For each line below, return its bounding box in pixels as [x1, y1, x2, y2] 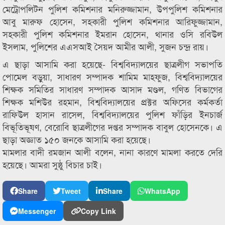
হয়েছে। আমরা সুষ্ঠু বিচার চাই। [3, 158, 102, 171]
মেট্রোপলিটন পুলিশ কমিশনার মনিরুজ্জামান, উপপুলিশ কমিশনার [3, 2, 222, 16]
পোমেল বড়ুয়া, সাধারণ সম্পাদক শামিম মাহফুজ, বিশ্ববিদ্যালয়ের [3, 70, 222, 83]
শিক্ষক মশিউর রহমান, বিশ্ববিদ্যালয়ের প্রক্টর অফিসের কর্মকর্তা [3, 95, 222, 108]
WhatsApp [145, 186, 180, 196]
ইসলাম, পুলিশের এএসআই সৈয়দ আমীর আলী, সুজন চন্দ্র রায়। [3, 40, 208, 53]
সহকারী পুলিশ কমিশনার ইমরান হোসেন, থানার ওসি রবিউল [3, 27, 222, 41]
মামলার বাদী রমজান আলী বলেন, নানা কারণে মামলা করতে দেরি [3, 145, 222, 159]
